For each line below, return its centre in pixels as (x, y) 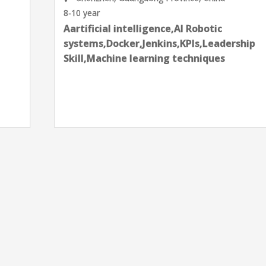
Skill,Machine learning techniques (99, 58)
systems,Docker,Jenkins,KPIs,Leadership (114, 43)
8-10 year (37, 13)
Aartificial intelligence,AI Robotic (98, 28)
